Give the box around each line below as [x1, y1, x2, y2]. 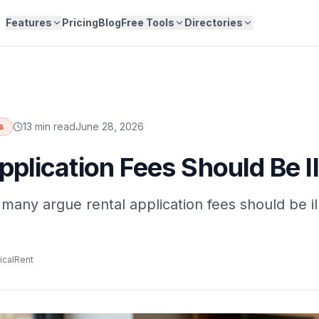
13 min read [23, 120, 75, 132]
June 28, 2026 [75, 120, 144, 132]
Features [6, 16, 52, 28]
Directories [184, 16, 243, 28]
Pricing [62, 16, 98, 28]
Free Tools [121, 16, 174, 28]
